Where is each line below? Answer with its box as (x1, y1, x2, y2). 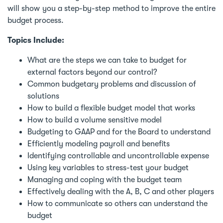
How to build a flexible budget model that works (27, 103, 195, 112)
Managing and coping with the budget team (27, 175, 182, 184)
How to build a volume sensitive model (27, 115, 162, 124)
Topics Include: (7, 35, 64, 45)
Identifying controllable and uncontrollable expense (27, 151, 209, 160)
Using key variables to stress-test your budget (27, 163, 189, 172)
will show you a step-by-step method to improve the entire (7, 3, 216, 13)
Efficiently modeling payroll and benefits (27, 139, 170, 148)
